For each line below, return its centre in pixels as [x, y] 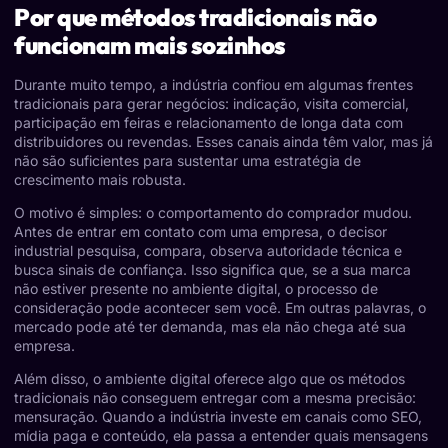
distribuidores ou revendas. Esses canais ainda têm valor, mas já [223, 141]
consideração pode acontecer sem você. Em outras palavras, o [220, 307]
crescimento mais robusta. [100, 179]
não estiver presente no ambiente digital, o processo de [196, 288]
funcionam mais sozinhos [150, 44]
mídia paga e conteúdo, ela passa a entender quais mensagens [221, 436]
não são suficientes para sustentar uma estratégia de [187, 160]
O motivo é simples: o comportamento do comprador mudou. [213, 212]
